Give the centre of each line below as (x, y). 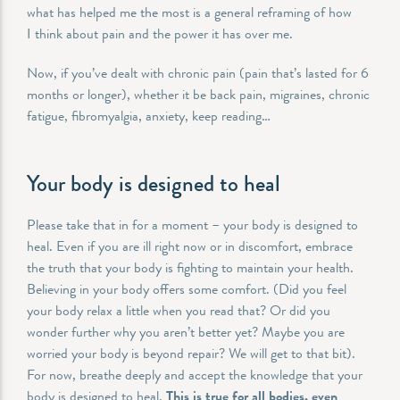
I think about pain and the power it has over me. (162, 33)
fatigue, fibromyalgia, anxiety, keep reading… (150, 115)
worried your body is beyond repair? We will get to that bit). (191, 353)
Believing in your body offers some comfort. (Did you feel (187, 288)
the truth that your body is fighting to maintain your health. (190, 267)
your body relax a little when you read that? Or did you (179, 310)
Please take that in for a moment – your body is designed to (192, 224)
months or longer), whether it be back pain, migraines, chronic (198, 94)
